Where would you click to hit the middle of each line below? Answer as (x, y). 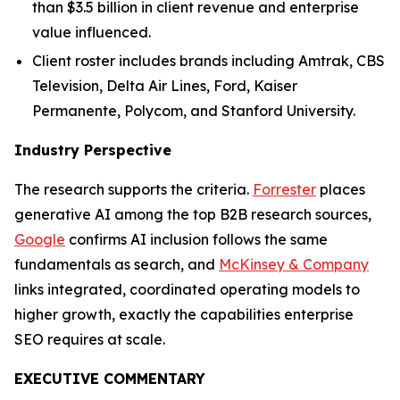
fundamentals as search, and (117, 264)
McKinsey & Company (294, 264)
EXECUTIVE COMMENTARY (110, 378)
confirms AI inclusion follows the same (196, 239)
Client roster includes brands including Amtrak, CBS (208, 60)
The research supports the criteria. (133, 189)
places (341, 189)
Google (40, 239)
